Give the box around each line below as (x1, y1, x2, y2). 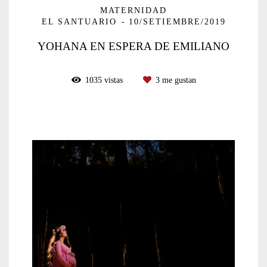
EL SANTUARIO (41, 17, 120, 27)
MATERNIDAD (100, 6, 167, 15)
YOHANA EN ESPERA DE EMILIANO (38, 40, 229, 53)
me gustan (159, 76, 196, 85)
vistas (101, 76, 125, 85)
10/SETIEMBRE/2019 (128, 17, 226, 27)
